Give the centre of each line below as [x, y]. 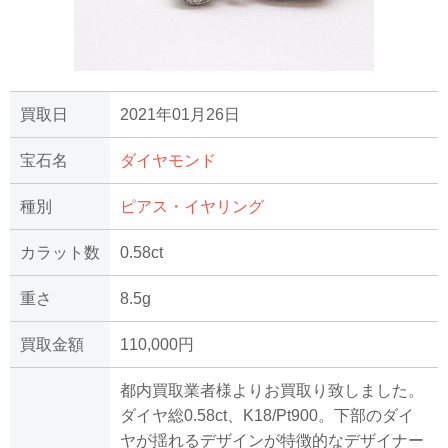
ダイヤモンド [168, 161]
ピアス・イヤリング [192, 207]
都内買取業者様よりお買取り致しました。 [272, 391]
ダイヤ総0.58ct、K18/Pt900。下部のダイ [267, 416]
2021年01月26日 [180, 115]
